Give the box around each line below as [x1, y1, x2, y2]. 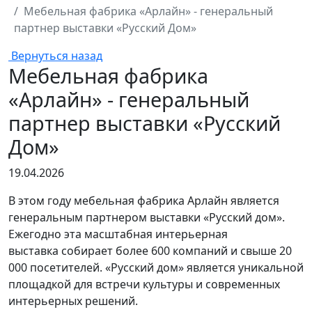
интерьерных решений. [8, 293, 138, 309]
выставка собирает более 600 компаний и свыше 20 [8, 243, 292, 258]
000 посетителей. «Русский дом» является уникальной [8, 260, 304, 275]
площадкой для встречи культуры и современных [8, 276, 280, 292]
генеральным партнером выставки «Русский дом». [8, 210, 285, 225]
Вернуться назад [11, 48, 102, 63]
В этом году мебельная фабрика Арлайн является [8, 193, 279, 208]
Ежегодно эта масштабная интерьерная [8, 226, 228, 242]
